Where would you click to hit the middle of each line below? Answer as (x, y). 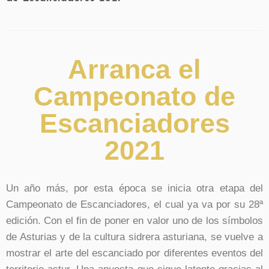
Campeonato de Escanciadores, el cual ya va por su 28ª (134, 205)
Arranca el (134, 70)
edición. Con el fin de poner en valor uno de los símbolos (134, 221)
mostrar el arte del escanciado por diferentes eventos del (134, 253)
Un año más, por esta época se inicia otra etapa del (134, 189)
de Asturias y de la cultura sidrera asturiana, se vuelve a (134, 237)
